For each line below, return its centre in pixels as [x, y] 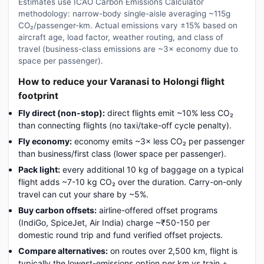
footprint [38, 95]
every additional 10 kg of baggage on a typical [152, 169]
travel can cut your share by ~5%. [83, 194]
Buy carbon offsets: [57, 210]
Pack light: [39, 169]
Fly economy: [45, 141]
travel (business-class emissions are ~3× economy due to [128, 49]
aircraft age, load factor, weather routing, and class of [121, 37]
